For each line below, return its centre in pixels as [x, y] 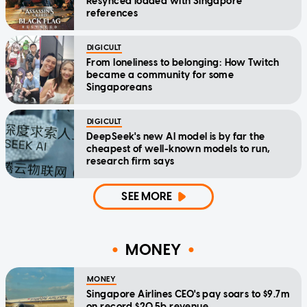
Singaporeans [120, 88]
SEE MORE [147, 197]
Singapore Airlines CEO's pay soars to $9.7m [188, 295]
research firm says [131, 162]
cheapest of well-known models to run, [179, 149]
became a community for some [160, 75]
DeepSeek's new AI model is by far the [176, 137]
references [112, 14]
